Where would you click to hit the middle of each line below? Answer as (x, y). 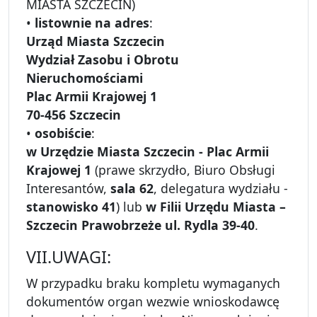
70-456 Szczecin (74, 115)
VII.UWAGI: (69, 257)
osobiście (63, 133)
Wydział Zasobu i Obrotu (103, 60)
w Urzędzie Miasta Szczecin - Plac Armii (148, 152)
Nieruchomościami (85, 78)
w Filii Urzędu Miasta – (216, 207)
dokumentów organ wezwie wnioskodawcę (153, 302)
